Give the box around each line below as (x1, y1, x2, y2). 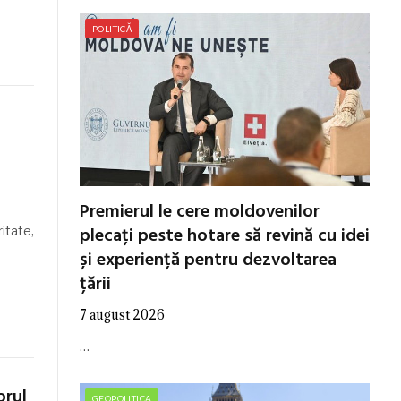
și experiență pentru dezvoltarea (80, 245, 337, 275)
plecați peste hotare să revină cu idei (80, 221, 370, 251)
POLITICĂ (92, 22, 132, 34)
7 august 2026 (80, 305, 165, 323)
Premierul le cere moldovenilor (80, 197, 320, 226)
